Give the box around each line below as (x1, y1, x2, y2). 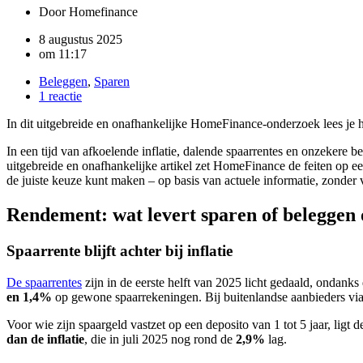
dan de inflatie (6, 331, 84, 346)
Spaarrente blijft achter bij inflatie (6, 242, 233, 260)
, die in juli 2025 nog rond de (84, 331, 236, 346)
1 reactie (39, 89, 82, 104)
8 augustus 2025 (39, 32, 122, 47)
